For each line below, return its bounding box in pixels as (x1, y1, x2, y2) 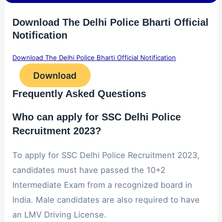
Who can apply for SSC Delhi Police (12, 111, 181, 123)
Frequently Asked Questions (12, 88, 147, 100)
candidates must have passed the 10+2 (12, 165, 166, 175)
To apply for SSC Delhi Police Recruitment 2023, (12, 150, 200, 161)
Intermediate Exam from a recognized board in (12, 180, 193, 190)
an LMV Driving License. (12, 210, 107, 220)
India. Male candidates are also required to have (12, 195, 200, 205)
